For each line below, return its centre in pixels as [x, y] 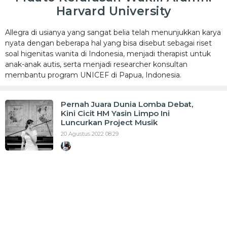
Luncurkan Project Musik [109, 122]
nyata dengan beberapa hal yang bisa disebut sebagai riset [108, 43]
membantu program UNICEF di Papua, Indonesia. [93, 75]
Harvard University [113, 11]
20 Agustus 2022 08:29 [90, 134]
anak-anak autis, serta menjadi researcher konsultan [96, 64]
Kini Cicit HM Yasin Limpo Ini [115, 113]
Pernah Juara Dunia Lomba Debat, [127, 104]
